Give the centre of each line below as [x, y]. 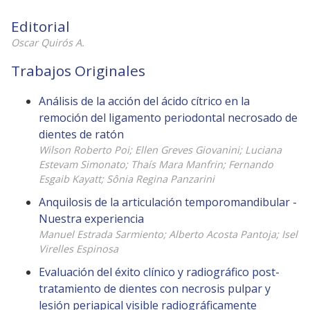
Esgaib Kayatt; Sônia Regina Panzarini [127, 179]
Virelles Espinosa [79, 248]
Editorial [40, 27]
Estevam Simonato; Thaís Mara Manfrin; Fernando [156, 164]
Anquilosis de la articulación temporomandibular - [168, 202]
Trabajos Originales [78, 71]
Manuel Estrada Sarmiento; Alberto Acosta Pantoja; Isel [168, 234]
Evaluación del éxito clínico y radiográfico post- [159, 272]
